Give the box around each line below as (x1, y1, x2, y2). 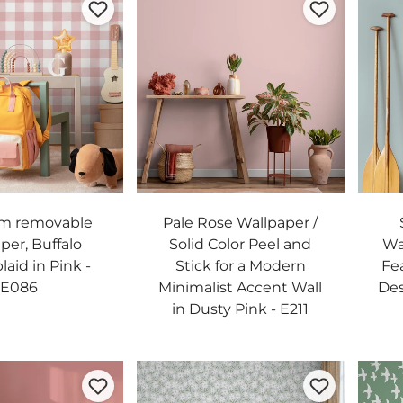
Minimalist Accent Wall (158, 278, 323, 296)
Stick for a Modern (175, 256, 306, 274)
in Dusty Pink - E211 (172, 300, 309, 318)
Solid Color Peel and (169, 235, 312, 253)
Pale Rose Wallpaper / (163, 213, 318, 231)
